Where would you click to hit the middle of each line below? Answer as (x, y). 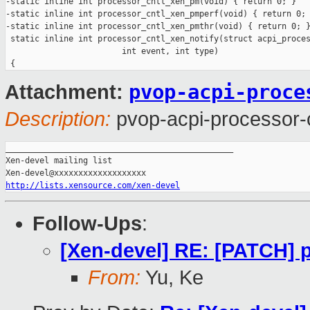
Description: (58, 119)
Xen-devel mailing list (59, 161)
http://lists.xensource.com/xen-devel (93, 186)
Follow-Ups (87, 224)
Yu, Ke (172, 278)
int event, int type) (112, 52)
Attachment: (67, 92)
